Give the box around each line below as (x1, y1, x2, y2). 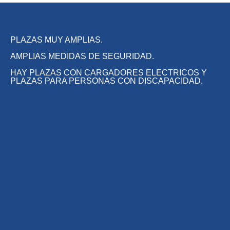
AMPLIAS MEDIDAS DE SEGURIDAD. (10, 51, 154, 61)
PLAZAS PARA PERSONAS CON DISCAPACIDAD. (10, 76, 203, 85)
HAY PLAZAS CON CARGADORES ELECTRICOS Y (10, 68, 207, 77)
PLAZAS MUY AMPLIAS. (10, 35, 103, 44)
